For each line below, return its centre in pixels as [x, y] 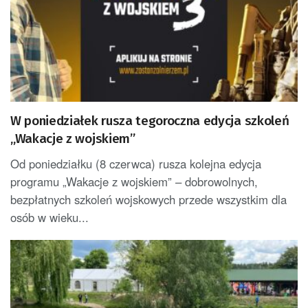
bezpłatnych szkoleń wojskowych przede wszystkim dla [148, 199]
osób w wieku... [49, 217]
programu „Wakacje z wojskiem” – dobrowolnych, [134, 181]
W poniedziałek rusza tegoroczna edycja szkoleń [150, 120]
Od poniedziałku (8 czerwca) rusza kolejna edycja [136, 163]
